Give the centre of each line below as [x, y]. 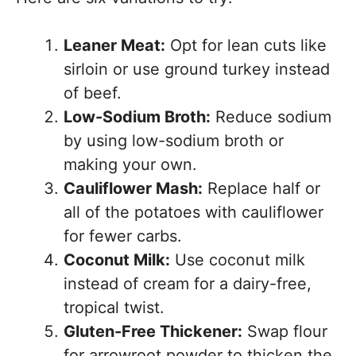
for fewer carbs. [123, 236]
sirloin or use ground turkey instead [197, 69]
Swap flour [285, 331]
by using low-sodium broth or [174, 141]
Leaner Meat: [114, 45]
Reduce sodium [271, 117]
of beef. [93, 93]
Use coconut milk [238, 260]
